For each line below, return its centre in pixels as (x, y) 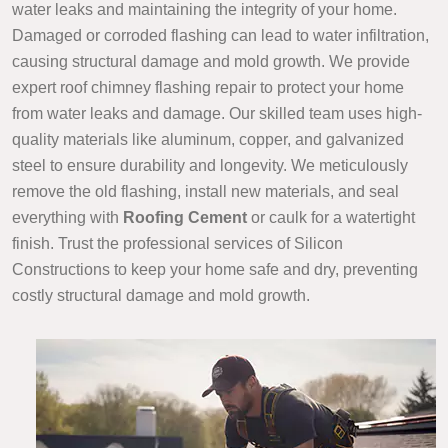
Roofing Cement (185, 218)
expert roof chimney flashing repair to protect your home (208, 88)
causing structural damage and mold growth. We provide (211, 62)
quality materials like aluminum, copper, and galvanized (208, 140)
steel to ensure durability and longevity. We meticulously (210, 166)
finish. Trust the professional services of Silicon (177, 244)
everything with (67, 218)
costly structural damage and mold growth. (161, 296)
